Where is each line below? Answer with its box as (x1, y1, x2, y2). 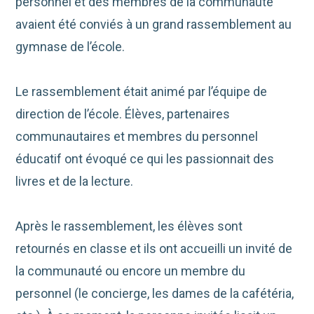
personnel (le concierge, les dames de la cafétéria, (15, 286, 294, 301)
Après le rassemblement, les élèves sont (15, 219, 243, 234)
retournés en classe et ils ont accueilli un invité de (15, 241, 293, 257)
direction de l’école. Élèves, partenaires (15, 107, 231, 122)
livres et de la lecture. (15, 174, 134, 189)
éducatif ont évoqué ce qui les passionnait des (15, 151, 275, 167)
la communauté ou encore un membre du (15, 264, 246, 279)
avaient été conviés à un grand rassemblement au (15, 17, 292, 32)
